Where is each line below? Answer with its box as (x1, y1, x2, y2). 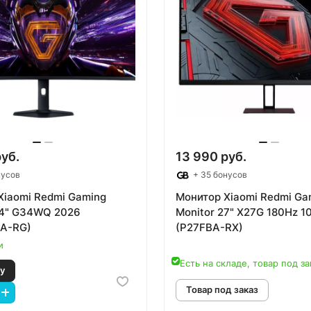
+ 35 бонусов (191, 169, 247, 180)
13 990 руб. (176, 149, 246, 165)
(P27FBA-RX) (176, 221, 243, 235)
